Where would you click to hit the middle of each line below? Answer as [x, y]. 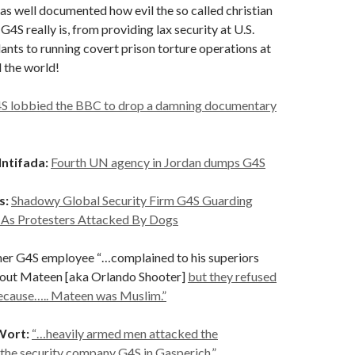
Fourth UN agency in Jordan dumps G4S [158, 162]
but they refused [232, 276]
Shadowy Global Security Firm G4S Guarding [132, 200]
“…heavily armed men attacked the [125, 333]
